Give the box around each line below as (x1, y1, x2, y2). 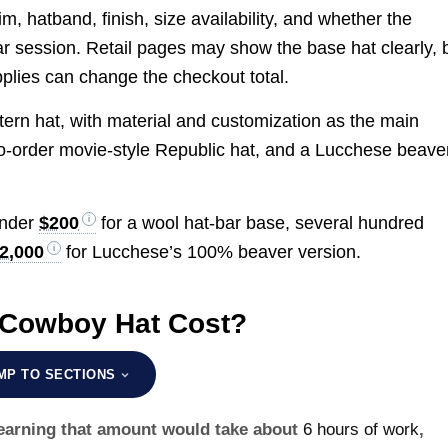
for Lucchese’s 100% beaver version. (61, 242, 362, 263)
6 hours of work (303, 420, 420, 440)
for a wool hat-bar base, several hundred (96, 213, 425, 234)
